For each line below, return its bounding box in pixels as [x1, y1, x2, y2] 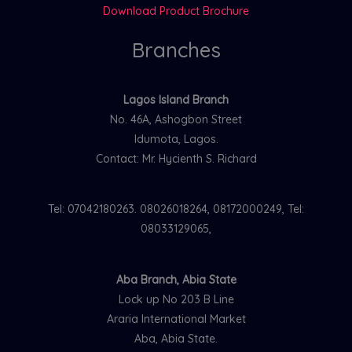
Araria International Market [106, 311, 246, 326]
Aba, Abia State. [134, 331, 218, 346]
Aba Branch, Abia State [115, 272, 236, 287]
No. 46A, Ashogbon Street [110, 112, 242, 127]
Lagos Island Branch [123, 93, 229, 108]
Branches [131, 36, 221, 63]
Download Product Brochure [103, 3, 249, 18]
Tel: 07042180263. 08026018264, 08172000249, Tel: [48, 202, 304, 217]
